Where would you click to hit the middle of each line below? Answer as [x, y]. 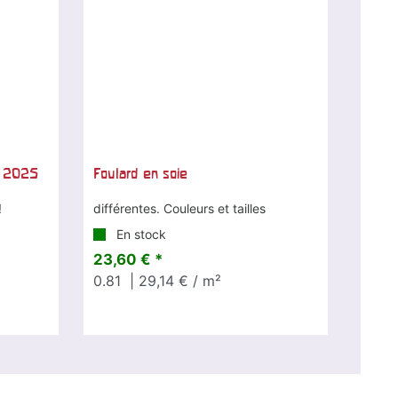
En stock [139, 234]
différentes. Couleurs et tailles [179, 208]
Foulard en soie [140, 173]
